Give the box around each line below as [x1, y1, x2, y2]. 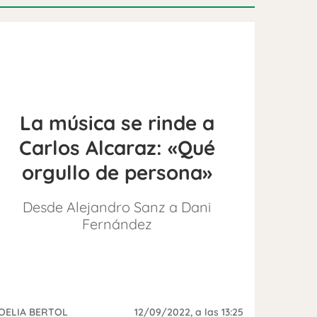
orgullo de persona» [21, 160, 212, 185]
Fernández [81, 215, 152, 234]
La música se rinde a [19, 110, 214, 136]
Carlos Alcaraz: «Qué [18, 135, 215, 161]
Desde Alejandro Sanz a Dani [23, 198, 212, 217]
